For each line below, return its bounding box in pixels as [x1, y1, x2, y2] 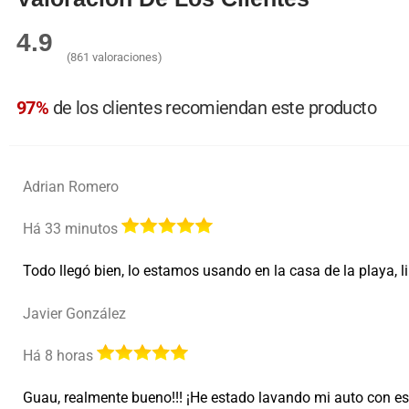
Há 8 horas [23, 347, 97, 365]
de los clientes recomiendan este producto [48, 97, 377, 120]
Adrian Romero [23, 178, 119, 196]
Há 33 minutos [23, 220, 121, 238]
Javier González [23, 305, 126, 323]
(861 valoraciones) [67, 50, 163, 65]
